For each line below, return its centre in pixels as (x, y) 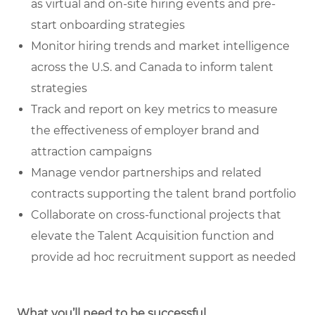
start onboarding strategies (108, 25)
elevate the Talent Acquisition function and (153, 236)
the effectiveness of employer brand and (145, 131)
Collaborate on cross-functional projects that (156, 215)
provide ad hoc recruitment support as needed (163, 257)
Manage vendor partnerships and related (146, 173)
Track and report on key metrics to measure (154, 110)
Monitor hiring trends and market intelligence (160, 46)
